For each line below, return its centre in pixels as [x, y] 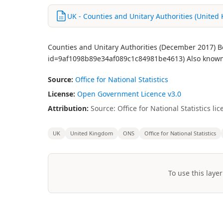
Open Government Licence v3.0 [129, 94]
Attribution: [68, 108]
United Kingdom [92, 133]
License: [61, 94]
